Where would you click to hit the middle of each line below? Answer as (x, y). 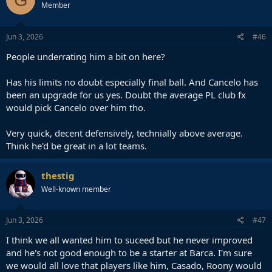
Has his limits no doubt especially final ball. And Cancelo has (132, 82)
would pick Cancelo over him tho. (76, 107)
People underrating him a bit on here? (86, 56)
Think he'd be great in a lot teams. (76, 145)
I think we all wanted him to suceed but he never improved (129, 240)
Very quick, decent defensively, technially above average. (124, 133)
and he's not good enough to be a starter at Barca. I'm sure (129, 253)
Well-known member (76, 189)
